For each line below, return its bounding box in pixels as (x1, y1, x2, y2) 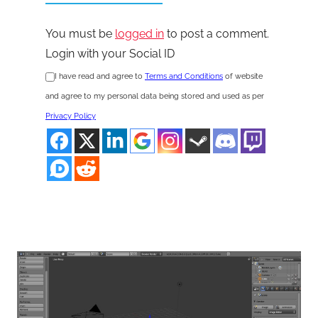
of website (223, 72, 263, 82)
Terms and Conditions (145, 72, 223, 82)
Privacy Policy (45, 111, 96, 121)
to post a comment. (164, 27, 269, 41)
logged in (115, 27, 164, 41)
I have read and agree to (55, 72, 145, 82)
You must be (45, 27, 115, 41)
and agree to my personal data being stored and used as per (45, 92, 264, 102)
